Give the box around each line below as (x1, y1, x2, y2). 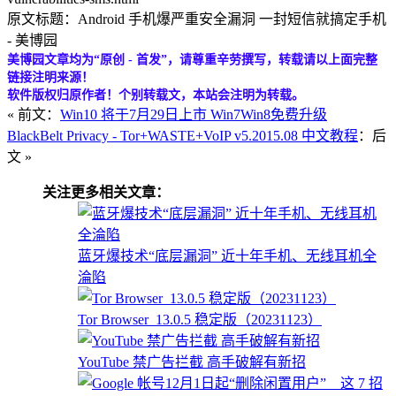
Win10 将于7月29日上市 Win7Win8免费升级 (60, 106, 327, 122)
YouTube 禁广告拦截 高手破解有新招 (78, 354, 306, 369)
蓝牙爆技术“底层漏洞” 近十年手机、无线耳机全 (78, 247, 377, 263)
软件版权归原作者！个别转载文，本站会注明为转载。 (7, 88, 304, 102)
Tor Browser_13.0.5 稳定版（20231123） (78, 311, 322, 327)
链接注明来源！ (7, 70, 94, 84)
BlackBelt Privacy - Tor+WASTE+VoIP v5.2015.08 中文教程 (7, 127, 358, 143)
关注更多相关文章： (42, 184, 170, 200)
